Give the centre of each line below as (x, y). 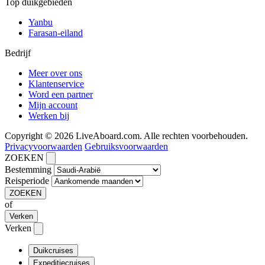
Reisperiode (27, 181)
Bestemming (28, 169)
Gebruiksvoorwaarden (126, 146)
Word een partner (61, 94)
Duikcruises (53, 251)
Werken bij (49, 116)
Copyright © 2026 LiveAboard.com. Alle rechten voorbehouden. (126, 136)
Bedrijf (18, 53)
